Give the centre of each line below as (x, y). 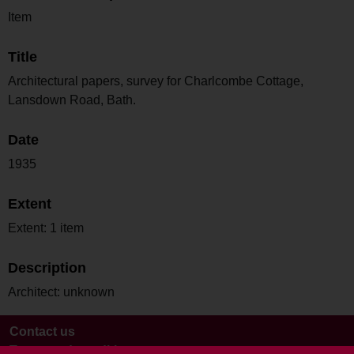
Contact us (42, 331)
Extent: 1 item (46, 228)
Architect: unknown (61, 292)
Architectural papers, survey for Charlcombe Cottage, (156, 81)
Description (47, 267)
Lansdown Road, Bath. (72, 100)
